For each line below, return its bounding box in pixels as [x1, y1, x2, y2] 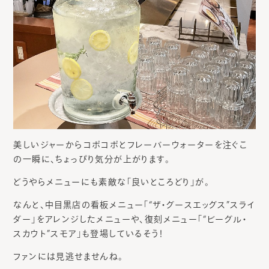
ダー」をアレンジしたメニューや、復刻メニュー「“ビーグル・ [13, 214, 247, 223]
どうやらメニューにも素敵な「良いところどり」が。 [13, 177, 210, 186]
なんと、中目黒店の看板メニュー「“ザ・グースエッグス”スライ [13, 200, 256, 209]
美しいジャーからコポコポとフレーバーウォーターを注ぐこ [13, 140, 248, 149]
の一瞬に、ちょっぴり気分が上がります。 [13, 154, 170, 163]
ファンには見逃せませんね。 [13, 252, 124, 261]
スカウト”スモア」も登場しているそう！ [13, 229, 163, 238]
